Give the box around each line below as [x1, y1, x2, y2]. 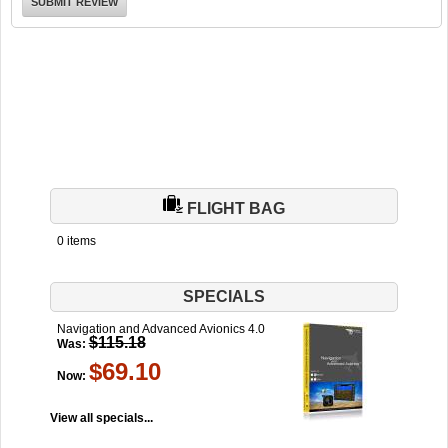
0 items [56, 233, 96, 248]
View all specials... [49, 410, 153, 425]
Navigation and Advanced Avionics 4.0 [56, 321, 265, 336]
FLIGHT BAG [182, 199, 285, 217]
